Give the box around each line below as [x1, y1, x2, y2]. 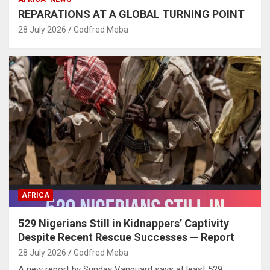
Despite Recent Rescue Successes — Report [18, 230, 234, 243]
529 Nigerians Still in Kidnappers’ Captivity [18, 216, 229, 230]
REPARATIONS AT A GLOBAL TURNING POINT [18, 8, 245, 20]
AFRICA [22, 190, 49, 199]
